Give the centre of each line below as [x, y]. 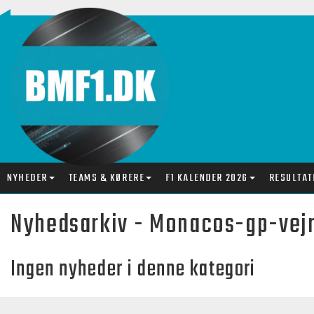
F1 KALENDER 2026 [207, 178]
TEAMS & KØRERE [107, 178]
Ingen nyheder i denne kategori [133, 269]
